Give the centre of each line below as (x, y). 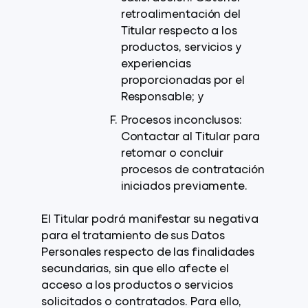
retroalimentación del (181, 15)
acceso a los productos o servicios (137, 286)
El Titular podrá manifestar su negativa (150, 220)
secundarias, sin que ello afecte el (135, 269)
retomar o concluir (172, 154)
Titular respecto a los (179, 32)
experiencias (156, 65)
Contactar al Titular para (190, 137)
